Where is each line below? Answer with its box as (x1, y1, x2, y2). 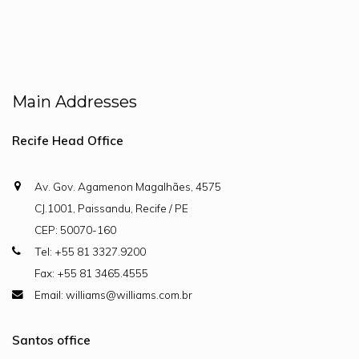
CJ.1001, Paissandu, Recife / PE (34, 201, 188, 215)
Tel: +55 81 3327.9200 (34, 244, 146, 258)
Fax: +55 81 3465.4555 (34, 266, 148, 280)
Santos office (12, 333, 91, 348)
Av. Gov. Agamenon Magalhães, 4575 (34, 179, 221, 193)
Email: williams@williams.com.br (34, 288, 192, 301)
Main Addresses (12, 92, 137, 111)
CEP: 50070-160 (34, 223, 116, 236)
